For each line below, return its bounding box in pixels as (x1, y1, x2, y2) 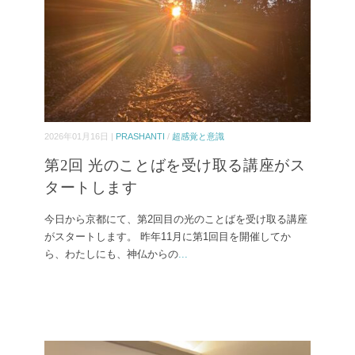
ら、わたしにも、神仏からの (44, 248, 178, 261)
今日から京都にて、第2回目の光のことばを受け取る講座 (44, 213, 307, 226)
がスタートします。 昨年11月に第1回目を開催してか (44, 231, 291, 243)
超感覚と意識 (172, 132, 224, 142)
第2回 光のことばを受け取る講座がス (44, 157, 306, 174)
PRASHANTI (116, 132, 165, 142)
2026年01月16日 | (44, 132, 116, 142)
